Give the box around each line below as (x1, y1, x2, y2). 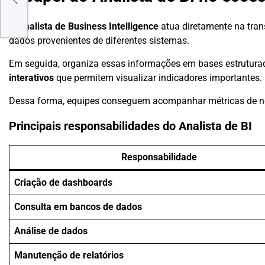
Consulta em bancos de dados (14, 201, 142, 212)
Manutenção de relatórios (14, 249, 124, 261)
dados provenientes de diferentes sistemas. (9, 34, 189, 46)
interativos (9, 72, 54, 83)
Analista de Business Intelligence (18, 20, 159, 32)
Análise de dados (14, 225, 88, 237)
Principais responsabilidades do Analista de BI (9, 119, 252, 134)
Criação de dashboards (14, 176, 112, 188)
